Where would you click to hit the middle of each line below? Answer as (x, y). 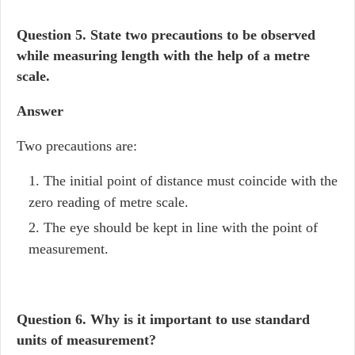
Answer (40, 111)
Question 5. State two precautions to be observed (166, 35)
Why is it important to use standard (200, 319)
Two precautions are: (77, 146)
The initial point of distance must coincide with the (191, 181)
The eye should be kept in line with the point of (181, 227)
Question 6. (53, 319)
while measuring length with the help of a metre (163, 55)
